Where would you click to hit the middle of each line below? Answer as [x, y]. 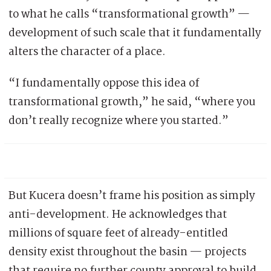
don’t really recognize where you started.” [119, 121]
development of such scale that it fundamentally [135, 34]
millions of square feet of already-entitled [118, 234]
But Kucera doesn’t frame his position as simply [132, 196]
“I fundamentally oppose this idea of [104, 84]
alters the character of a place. [87, 52]
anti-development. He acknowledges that [118, 215]
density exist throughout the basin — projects [127, 253]
